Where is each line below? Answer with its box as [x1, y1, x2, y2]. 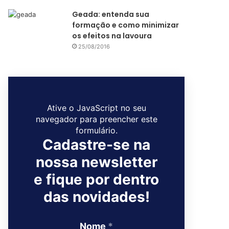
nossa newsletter [35, 153, 157, 171]
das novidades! [43, 188, 150, 205]
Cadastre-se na [42, 136, 150, 153]
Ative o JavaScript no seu [47, 103, 146, 113]
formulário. [75, 125, 118, 135]
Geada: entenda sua [72, 9, 150, 19]
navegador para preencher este [35, 114, 157, 124]
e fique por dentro [34, 171, 159, 188]
